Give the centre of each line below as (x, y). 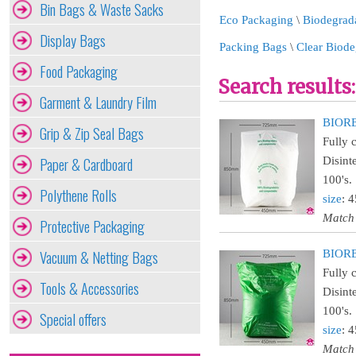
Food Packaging (79, 71)
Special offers (73, 319)
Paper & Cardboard (86, 164)
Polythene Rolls (78, 195)
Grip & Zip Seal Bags (92, 133)
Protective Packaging (92, 226)
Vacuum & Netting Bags (99, 257)
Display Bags (73, 40)
